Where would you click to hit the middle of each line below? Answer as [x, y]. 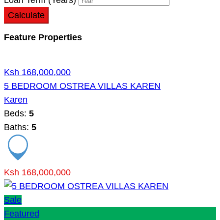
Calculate [26, 15]
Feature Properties [43, 38]
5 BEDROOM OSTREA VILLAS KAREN [82, 86]
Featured [22, 214]
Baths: [18, 127]
